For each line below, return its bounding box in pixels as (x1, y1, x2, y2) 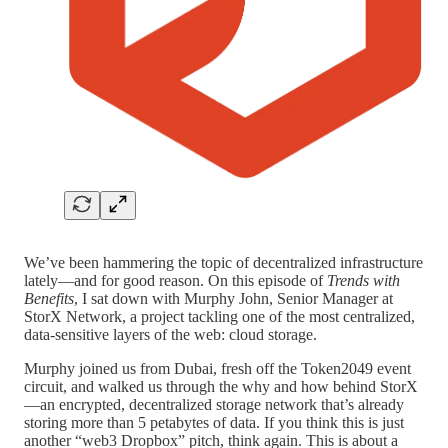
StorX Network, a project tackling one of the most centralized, (24, 307, 415, 325)
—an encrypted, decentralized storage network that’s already (24, 395, 404, 413)
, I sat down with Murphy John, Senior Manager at (74, 289, 393, 307)
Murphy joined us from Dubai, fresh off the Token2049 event (24, 359, 411, 377)
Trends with (327, 271, 400, 289)
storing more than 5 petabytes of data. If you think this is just (24, 413, 404, 431)
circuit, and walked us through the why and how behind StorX (24, 377, 418, 395)
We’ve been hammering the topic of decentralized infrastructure (24, 253, 423, 271)
